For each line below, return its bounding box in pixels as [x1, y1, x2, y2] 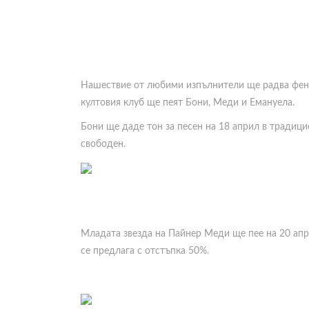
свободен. [81, 139, 126, 149]
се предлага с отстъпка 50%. [81, 246, 209, 256]
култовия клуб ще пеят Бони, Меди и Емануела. [81, 98, 295, 108]
